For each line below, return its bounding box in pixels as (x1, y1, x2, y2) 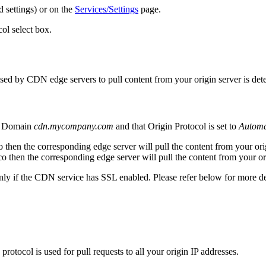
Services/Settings (75, 4, 138, 14)
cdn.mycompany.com (34, 121, 113, 131)
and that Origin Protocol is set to (113, 121, 239, 131)
